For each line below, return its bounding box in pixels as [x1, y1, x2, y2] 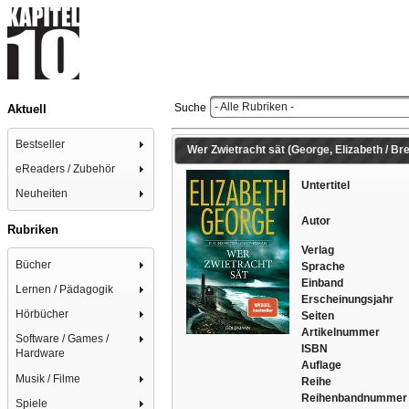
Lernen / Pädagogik [16, 282, 114, 296]
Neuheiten [16, 187, 68, 201]
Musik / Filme [16, 372, 81, 385]
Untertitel [300, 179, 350, 193]
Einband [300, 277, 343, 290]
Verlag [300, 244, 334, 257]
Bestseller [16, 137, 66, 151]
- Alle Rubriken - [215, 100, 294, 113]
